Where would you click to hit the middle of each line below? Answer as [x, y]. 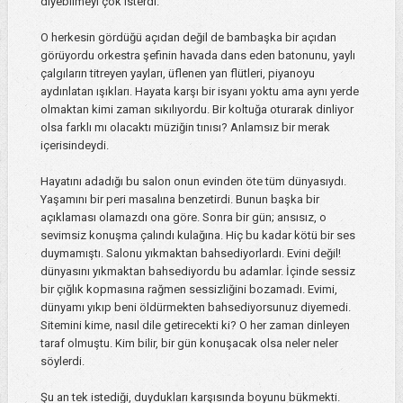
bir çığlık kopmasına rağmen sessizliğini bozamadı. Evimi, [188, 290]
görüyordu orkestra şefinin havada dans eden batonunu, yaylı [197, 56]
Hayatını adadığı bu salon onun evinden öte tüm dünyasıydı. [193, 182]
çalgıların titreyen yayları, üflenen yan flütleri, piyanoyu [177, 74]
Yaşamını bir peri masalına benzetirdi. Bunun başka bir [179, 200]
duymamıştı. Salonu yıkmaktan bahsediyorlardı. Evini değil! [190, 254]
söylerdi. [62, 362]
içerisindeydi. [74, 146]
